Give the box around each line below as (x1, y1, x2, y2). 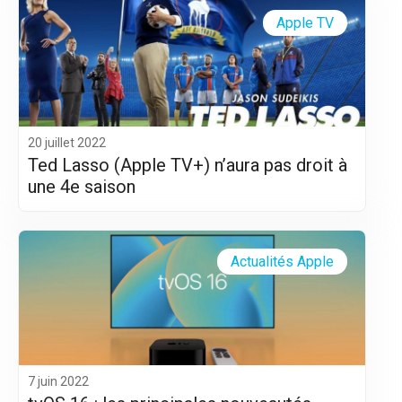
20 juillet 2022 (28, 135, 106, 150)
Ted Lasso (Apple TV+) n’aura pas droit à (28, 153, 347, 176)
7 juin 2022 (28, 373, 89, 389)
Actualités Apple (231, 252, 334, 270)
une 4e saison (28, 175, 135, 197)
